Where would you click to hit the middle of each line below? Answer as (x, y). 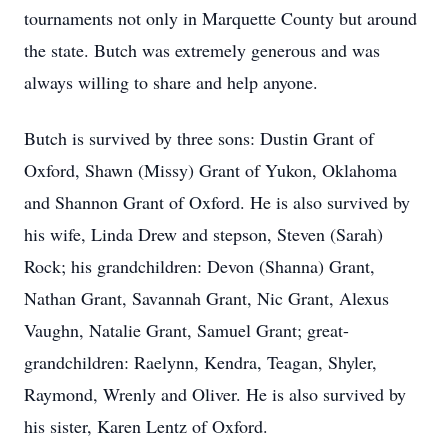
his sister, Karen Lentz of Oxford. (149, 426)
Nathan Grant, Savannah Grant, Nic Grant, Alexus (206, 298)
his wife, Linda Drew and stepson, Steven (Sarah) (203, 234)
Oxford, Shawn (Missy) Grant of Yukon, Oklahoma (210, 170)
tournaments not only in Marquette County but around (220, 18)
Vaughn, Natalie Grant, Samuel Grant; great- (186, 330)
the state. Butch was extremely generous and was (202, 50)
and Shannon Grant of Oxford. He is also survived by (217, 202)
